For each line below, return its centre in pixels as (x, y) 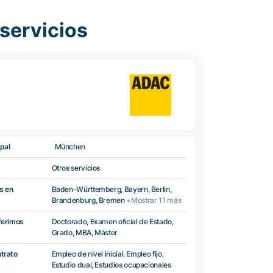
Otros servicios (76, 168)
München (70, 147)
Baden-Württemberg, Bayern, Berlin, (112, 189)
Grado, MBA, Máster (85, 232)
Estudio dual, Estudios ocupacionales (111, 265)
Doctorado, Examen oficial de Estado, (112, 222)
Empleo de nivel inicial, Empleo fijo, (108, 254)
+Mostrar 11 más (154, 200)
